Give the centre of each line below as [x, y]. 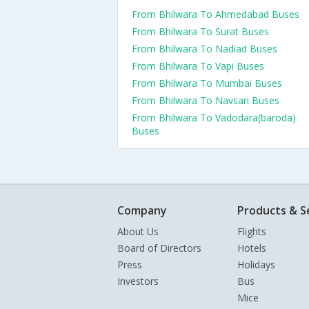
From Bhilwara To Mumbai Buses [207, 83]
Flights [252, 231]
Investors [138, 281]
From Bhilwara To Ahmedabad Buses [216, 14]
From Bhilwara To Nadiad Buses [205, 49]
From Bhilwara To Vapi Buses [198, 66]
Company [142, 210]
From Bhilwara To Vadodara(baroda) [214, 118]
